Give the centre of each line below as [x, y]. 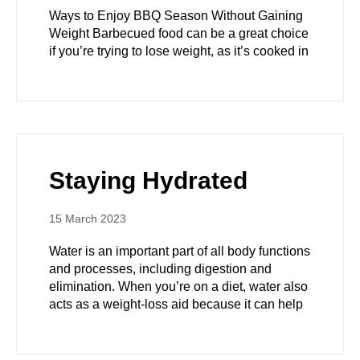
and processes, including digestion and [160, 269]
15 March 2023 [88, 219]
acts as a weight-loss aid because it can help [176, 304]
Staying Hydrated [148, 180]
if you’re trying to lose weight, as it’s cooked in [179, 51]
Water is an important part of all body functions [180, 251]
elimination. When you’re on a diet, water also [178, 286]
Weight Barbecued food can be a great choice [179, 33]
